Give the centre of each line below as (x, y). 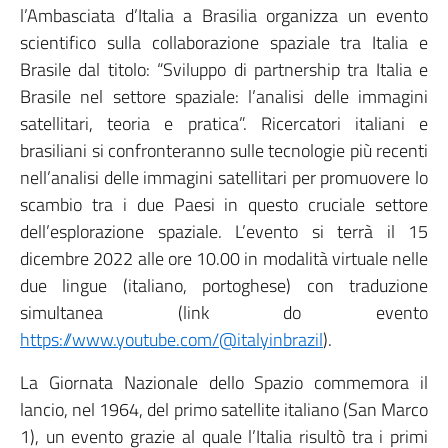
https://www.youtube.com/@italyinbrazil (171, 339)
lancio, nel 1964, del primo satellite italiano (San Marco (224, 409)
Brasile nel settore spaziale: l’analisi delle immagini (224, 96)
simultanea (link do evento (224, 312)
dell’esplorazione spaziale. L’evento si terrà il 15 (224, 231)
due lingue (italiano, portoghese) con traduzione (224, 285)
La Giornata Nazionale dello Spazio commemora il (224, 382)
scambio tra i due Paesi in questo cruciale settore (224, 204)
